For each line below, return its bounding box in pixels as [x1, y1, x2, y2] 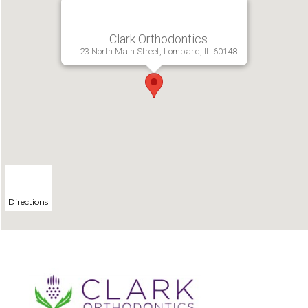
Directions [8, 197, 48, 207]
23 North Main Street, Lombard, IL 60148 [79, 46, 237, 56]
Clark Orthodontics [109, 32, 208, 46]
